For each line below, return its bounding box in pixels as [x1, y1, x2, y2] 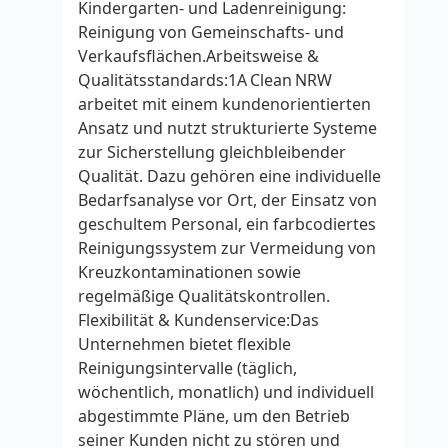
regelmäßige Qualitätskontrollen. [78, 285, 330, 307]
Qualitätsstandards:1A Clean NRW [78, 69, 332, 91]
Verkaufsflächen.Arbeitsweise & [78, 45, 319, 67]
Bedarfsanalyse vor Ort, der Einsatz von [78, 189, 377, 211]
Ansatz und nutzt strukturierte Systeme [78, 117, 377, 139]
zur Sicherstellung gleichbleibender [78, 141, 346, 163]
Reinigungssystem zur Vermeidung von [78, 237, 376, 259]
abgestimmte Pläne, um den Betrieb [78, 405, 350, 427]
